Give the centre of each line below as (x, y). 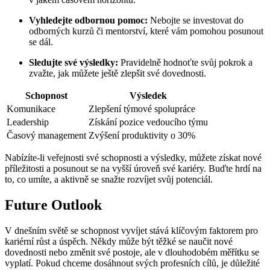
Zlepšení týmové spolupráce (142, 109)
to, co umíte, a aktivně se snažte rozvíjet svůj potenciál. (109, 180)
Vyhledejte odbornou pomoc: (88, 20)
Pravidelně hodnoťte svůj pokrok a (185, 63)
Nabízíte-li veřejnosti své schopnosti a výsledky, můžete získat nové (133, 158)
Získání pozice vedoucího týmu (148, 122)
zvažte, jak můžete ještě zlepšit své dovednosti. (118, 74)
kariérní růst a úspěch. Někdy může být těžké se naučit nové (119, 241)
